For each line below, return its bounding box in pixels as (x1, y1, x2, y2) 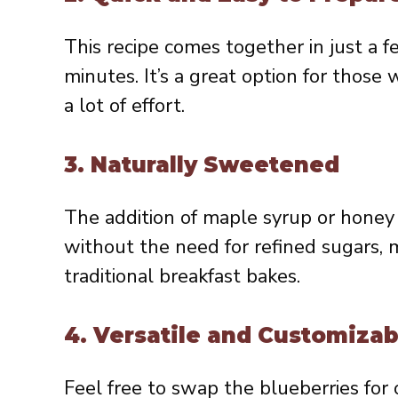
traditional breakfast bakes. (64, 263, 300, 291)
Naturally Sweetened (91, 152, 339, 179)
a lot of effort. (64, 92, 185, 120)
